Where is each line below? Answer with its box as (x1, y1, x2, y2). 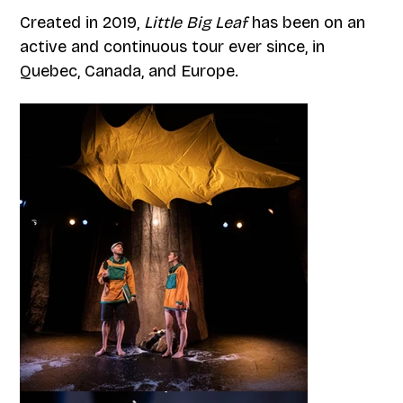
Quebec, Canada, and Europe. (20, 60, 239, 81)
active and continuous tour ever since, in (20, 36, 326, 57)
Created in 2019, (20, 12, 145, 32)
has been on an (247, 12, 366, 32)
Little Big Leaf (144, 12, 248, 32)
